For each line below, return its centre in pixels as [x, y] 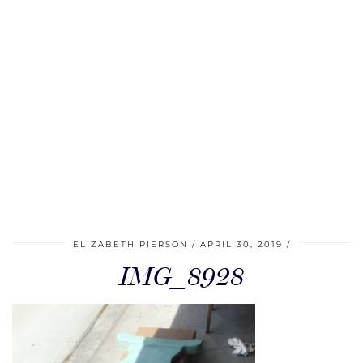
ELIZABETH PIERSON [130, 244]
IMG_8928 [181, 276]
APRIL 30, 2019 [241, 244]
